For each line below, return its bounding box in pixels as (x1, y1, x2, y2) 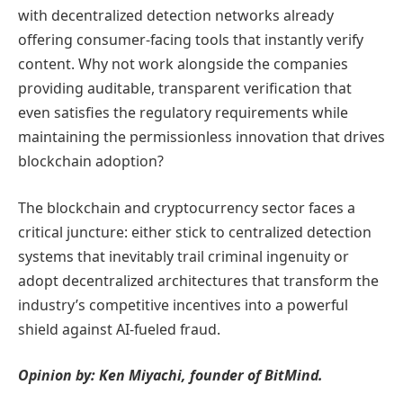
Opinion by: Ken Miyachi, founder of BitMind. (18, 365, 323, 386)
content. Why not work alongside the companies (18, 54, 348, 75)
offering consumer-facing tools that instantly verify (18, 30, 363, 50)
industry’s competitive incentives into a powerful (18, 294, 348, 315)
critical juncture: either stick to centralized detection (18, 221, 372, 242)
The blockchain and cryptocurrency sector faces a (18, 197, 355, 218)
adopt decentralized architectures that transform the (18, 270, 379, 291)
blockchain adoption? (18, 151, 164, 172)
